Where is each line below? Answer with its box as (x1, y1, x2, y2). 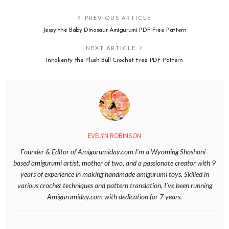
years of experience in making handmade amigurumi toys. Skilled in (20, 169, 209, 178)
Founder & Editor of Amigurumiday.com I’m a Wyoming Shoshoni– (20, 147, 209, 156)
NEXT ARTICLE (86, 44, 136, 51)
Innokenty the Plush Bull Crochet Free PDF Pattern (46, 57, 183, 63)
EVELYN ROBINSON (88, 131, 141, 140)
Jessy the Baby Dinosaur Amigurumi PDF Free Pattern (42, 27, 187, 33)
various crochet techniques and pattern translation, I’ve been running (17, 180, 212, 190)
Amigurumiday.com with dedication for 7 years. (47, 192, 182, 201)
